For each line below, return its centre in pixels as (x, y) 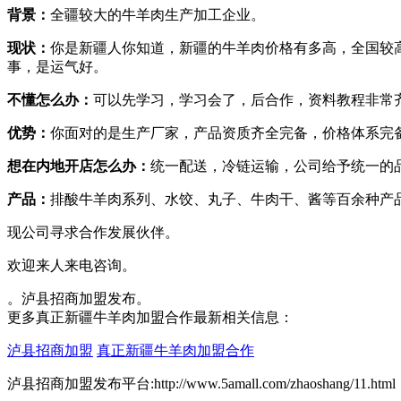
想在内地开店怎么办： (79, 166)
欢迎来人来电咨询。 (72, 266)
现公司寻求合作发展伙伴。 (93, 233)
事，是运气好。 (57, 67)
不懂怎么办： (50, 100)
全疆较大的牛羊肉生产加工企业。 (158, 15)
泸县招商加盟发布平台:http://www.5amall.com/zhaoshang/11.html (201, 384)
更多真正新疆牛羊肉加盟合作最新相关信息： (150, 318)
